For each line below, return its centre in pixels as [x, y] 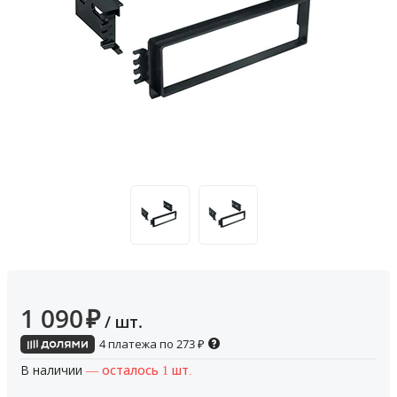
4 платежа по [136, 344]
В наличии [53, 370]
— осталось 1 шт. [139, 370]
